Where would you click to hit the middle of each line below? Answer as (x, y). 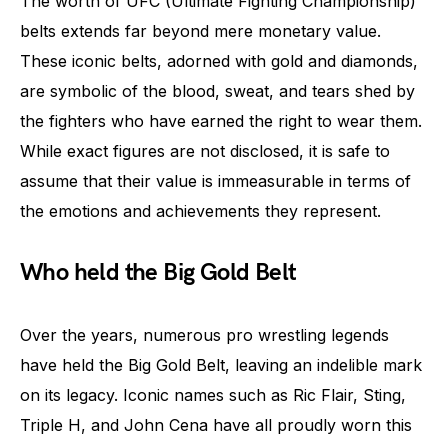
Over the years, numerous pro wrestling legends (204, 335)
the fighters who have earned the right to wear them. (221, 121)
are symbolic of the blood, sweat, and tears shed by (217, 91)
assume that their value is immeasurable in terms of (215, 181)
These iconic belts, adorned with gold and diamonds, (219, 61)
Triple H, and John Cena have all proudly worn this (216, 425)
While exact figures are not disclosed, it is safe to (205, 151)
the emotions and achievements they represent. (200, 211)
